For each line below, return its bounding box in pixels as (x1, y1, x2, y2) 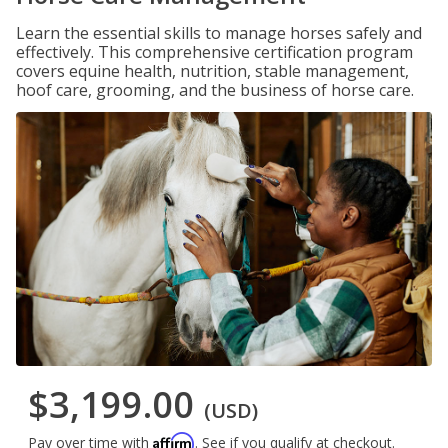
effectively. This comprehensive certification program (16, 41, 413, 63)
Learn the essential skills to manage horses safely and (16, 22, 422, 44)
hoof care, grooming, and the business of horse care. (16, 79, 414, 101)
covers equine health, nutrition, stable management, (16, 60, 409, 82)
